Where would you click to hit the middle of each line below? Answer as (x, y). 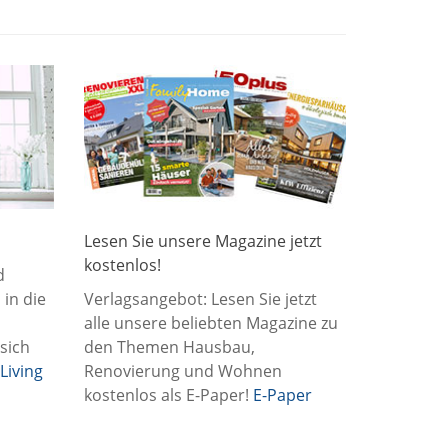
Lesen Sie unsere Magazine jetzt (202, 241)
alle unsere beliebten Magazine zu (210, 323)
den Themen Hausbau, (169, 347)
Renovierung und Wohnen (182, 371)
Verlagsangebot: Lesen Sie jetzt (200, 299)
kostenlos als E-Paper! (168, 395)
